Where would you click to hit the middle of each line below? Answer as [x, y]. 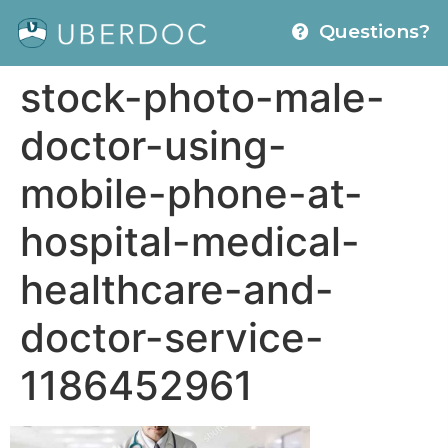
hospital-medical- [190, 241]
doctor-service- [172, 337]
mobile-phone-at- [191, 193]
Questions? [375, 31]
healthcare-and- [177, 289]
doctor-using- [153, 145]
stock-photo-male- [202, 97]
